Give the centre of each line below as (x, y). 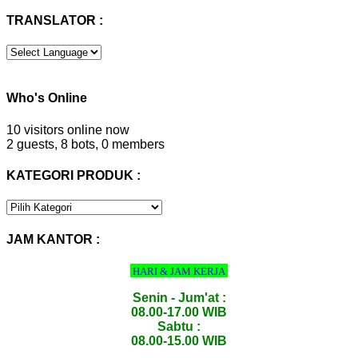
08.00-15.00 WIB (179, 340)
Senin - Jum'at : (179, 297)
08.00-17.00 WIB (179, 312)
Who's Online (47, 98)
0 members (133, 144)
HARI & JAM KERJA (180, 271)
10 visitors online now (68, 129)
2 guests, (32, 144)
